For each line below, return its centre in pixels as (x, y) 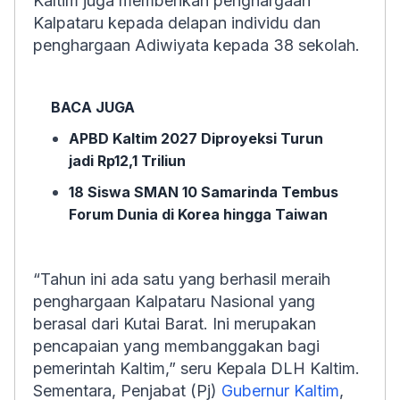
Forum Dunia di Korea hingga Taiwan (198, 214)
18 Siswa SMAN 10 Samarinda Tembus (204, 192)
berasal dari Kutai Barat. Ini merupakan (175, 324)
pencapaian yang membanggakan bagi (176, 346)
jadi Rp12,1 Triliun (127, 161)
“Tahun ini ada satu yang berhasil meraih (182, 279)
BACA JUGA (93, 107)
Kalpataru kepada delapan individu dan (177, 23)
